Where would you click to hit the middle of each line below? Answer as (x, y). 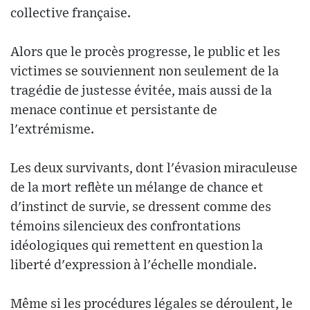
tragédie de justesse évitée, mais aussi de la (141, 91)
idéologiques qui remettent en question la (137, 246)
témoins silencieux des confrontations (126, 226)
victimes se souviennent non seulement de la (145, 71)
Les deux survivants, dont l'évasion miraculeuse (154, 168)
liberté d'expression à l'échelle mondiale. (134, 265)
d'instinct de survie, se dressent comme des (141, 207)
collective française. (71, 13)
